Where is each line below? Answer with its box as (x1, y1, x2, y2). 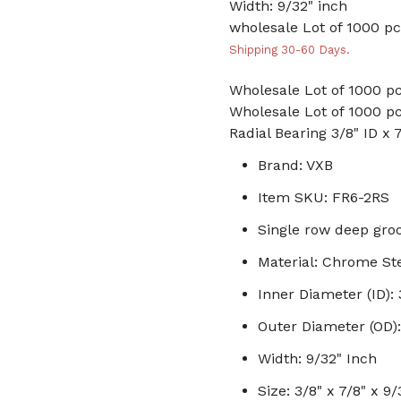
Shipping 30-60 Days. (229, 43, 350, 56)
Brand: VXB (258, 157, 333, 174)
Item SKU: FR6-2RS (258, 189, 389, 206)
